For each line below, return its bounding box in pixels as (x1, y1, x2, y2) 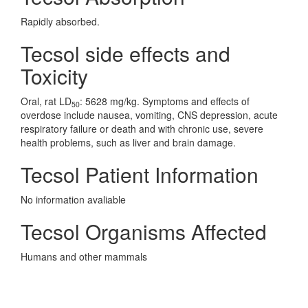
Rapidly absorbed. (21, 14, 100, 28)
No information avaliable (21, 192, 126, 206)
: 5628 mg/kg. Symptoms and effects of (80, 94, 250, 108)
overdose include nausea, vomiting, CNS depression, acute (21, 108, 278, 122)
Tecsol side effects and (21, 38, 230, 68)
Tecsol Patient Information (21, 159, 258, 189)
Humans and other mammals (21, 250, 147, 263)
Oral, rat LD (21, 94, 71, 108)
